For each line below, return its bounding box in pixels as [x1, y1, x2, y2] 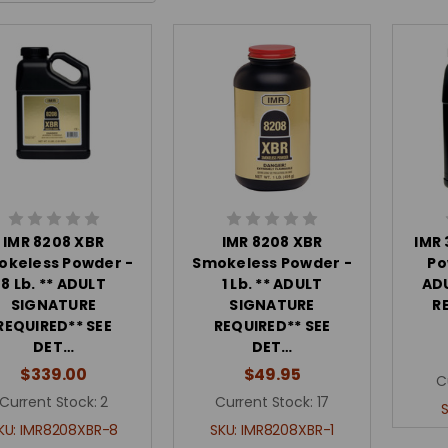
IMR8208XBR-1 [241, 420, 335, 440]
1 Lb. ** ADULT [221, 274, 323, 294]
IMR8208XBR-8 [20, 420, 119, 440]
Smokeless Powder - [192, 253, 352, 273]
